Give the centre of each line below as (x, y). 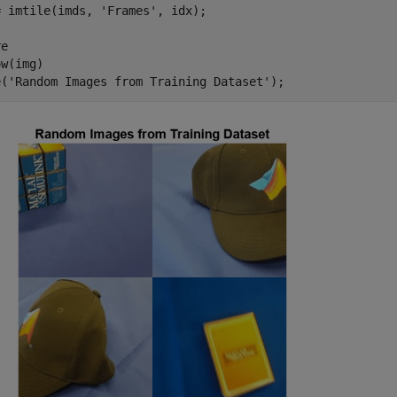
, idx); (182, 11)
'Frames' (128, 11)
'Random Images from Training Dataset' (139, 82)
